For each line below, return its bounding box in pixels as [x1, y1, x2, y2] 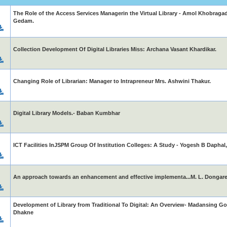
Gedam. [13, 18, 34, 24]
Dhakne [13, 209, 33, 215]
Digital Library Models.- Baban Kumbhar [13, 110, 120, 116]
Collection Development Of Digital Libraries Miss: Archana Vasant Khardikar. [13, 46, 216, 52]
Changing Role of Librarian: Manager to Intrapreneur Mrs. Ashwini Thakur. [13, 78, 211, 84]
